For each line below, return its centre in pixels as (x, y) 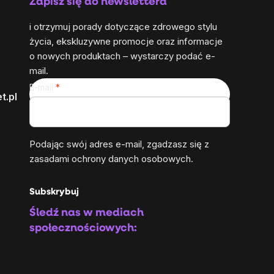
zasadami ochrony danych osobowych (110, 159)
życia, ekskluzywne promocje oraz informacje (126, 42)
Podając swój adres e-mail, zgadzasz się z (119, 144)
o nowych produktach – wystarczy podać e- (122, 56)
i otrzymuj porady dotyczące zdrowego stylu (123, 27)
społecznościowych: (83, 229)
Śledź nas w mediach (87, 213)
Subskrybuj (54, 192)
